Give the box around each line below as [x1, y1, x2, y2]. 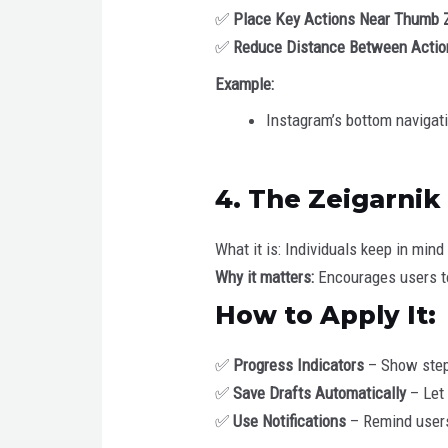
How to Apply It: [215, 300, 437, 331]
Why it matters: [215, 266, 315, 287]
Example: [215, 73, 275, 94]
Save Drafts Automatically [233, 383, 407, 404]
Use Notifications [233, 411, 347, 432]
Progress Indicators [233, 355, 365, 376]
